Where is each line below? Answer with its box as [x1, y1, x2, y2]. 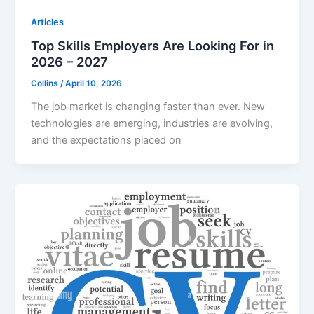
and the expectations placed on [31, 134, 182, 147]
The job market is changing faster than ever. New [31, 100, 266, 114]
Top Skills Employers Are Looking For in [31, 38, 275, 54]
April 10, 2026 [65, 78, 123, 89]
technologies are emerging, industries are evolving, [31, 117, 273, 130]
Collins [31, 78, 61, 89]
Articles [31, 16, 64, 27]
